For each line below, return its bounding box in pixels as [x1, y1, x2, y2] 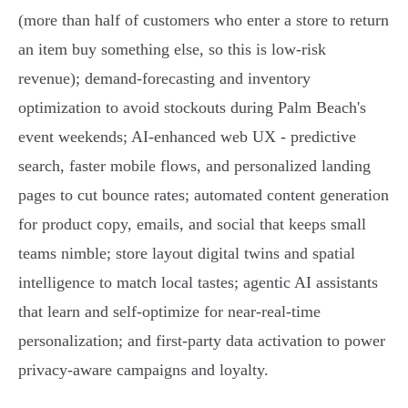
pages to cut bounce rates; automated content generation [18, 186, 389, 205]
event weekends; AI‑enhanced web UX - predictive [18, 127, 356, 147]
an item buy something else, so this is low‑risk [18, 40, 326, 59]
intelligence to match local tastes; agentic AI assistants [18, 273, 378, 292]
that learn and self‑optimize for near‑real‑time [18, 302, 321, 321]
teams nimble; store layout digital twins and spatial [18, 244, 355, 263]
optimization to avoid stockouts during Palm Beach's [18, 98, 366, 117]
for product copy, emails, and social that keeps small [18, 215, 366, 234]
